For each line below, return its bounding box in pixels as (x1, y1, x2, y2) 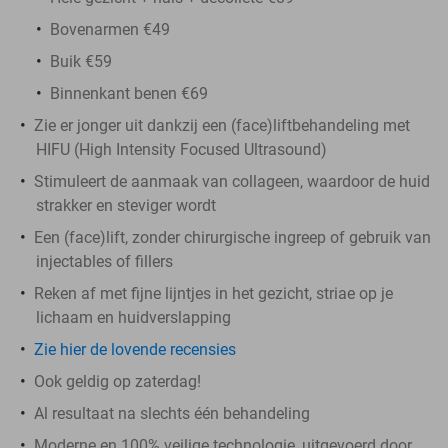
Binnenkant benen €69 (50, 83, 208, 103)
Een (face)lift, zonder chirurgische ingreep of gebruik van (34, 227, 431, 247)
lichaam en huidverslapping (36, 307, 231, 327)
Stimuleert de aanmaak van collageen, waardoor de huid (34, 171, 430, 191)
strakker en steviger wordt (36, 195, 216, 215)
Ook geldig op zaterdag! (34, 371, 201, 391)
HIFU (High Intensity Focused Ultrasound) (36, 139, 327, 159)
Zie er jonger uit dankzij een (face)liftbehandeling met (34, 115, 410, 135)
